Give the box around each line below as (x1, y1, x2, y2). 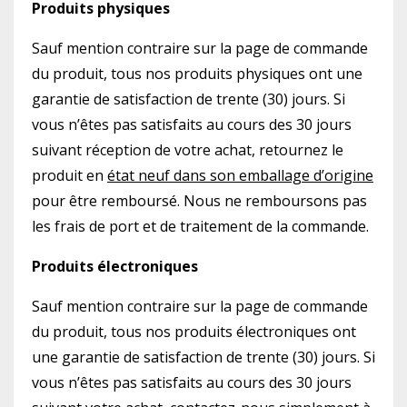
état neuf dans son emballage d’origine (107, 165, 373, 185)
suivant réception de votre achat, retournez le (32, 140, 343, 160)
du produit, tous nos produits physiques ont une (32, 64, 362, 84)
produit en (32, 165, 107, 185)
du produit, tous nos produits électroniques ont (32, 322, 356, 342)
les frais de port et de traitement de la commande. (32, 216, 369, 236)
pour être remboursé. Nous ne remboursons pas (32, 191, 367, 211)
